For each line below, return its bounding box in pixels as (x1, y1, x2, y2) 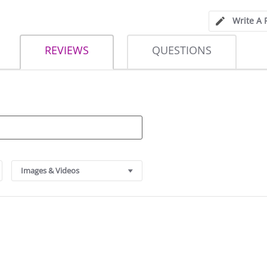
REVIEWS (51, 43, 89, 58)
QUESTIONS (160, 43, 212, 58)
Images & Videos (21, 165, 79, 176)
